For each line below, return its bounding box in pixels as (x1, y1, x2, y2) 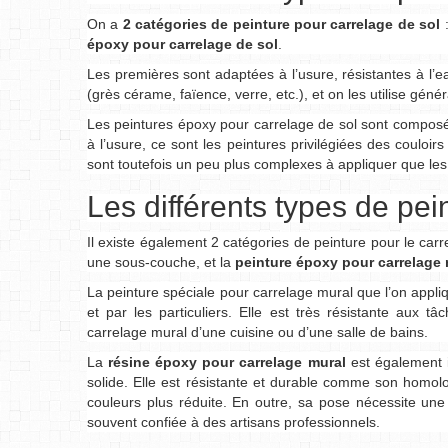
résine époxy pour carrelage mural (108, 354, 346, 370)
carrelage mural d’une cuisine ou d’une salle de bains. (87, 324, 428, 340)
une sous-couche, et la (87, 254, 231, 270)
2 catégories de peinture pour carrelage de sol (122, 16, 441, 32)
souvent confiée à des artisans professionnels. (87, 414, 380, 430)
